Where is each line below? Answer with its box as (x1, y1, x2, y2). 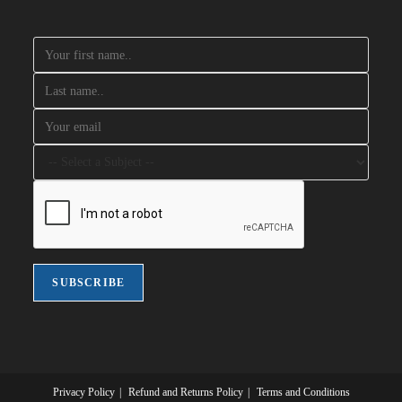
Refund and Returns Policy (127, 386, 243, 399)
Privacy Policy (52, 386, 115, 399)
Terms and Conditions (256, 386, 350, 399)
